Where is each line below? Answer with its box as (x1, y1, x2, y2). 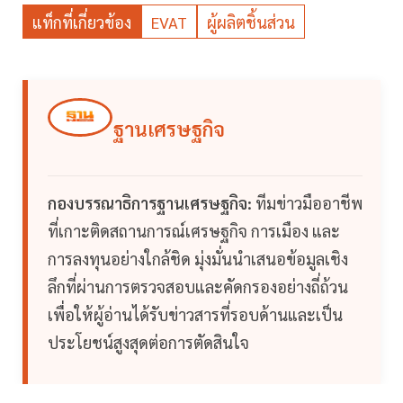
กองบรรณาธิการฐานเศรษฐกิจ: (48, 193, 252, 214)
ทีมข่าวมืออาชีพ (252, 193, 363, 214)
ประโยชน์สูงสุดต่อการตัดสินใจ (48, 332, 249, 354)
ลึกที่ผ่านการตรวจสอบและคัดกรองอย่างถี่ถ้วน (48, 276, 348, 298)
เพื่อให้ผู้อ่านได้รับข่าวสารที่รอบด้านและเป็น (48, 304, 343, 326)
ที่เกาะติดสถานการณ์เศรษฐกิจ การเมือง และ (48, 220, 340, 242)
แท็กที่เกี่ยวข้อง (32, 12, 131, 33)
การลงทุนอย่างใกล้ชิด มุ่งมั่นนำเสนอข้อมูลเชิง (48, 248, 348, 270)
